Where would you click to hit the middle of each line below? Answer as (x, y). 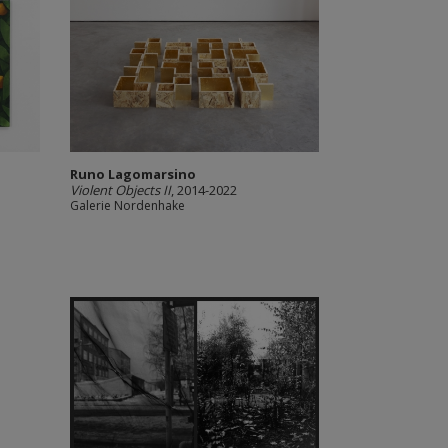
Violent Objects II (120, 190)
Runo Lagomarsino (132, 174)
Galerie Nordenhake (127, 205)
